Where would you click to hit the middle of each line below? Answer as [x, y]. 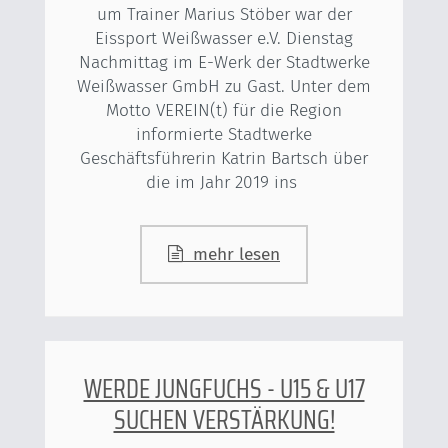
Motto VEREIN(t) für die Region [224, 110]
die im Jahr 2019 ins [224, 182]
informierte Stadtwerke [224, 134]
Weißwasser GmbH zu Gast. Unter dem [224, 86]
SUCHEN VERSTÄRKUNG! [224, 420]
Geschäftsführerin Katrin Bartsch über [224, 158]
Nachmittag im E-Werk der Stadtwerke [224, 62]
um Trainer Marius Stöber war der [224, 14]
